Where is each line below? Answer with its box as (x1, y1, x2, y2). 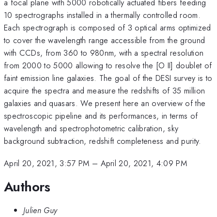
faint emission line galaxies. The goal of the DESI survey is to (4, 72, 213, 84)
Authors (4, 176, 50, 197)
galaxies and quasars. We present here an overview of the (4, 97, 206, 109)
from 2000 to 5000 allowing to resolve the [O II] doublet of (4, 59, 212, 71)
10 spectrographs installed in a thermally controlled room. (4, 9, 201, 21)
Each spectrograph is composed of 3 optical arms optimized (4, 21, 211, 33)
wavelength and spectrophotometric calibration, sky (4, 122, 179, 134)
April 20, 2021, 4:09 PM (100, 157, 187, 170)
